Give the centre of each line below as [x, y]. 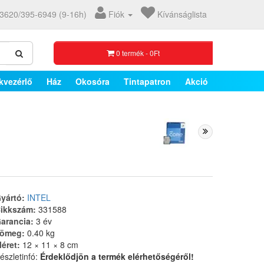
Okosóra [93, 81]
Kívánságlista [182, 14]
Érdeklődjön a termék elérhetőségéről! [117, 256]
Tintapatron [147, 81]
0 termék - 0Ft [138, 53]
